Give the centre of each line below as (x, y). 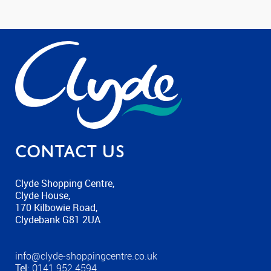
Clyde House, (43, 195)
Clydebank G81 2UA (58, 219)
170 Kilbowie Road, (56, 207)
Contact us (70, 151)
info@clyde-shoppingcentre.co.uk (86, 256)
